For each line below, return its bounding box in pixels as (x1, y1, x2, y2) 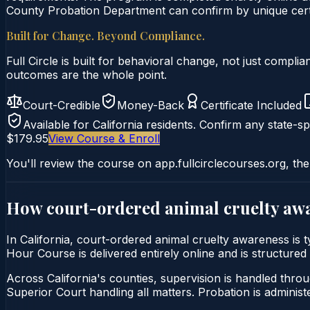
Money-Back (117, 98, 184, 112)
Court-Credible (23, 98, 100, 112)
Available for (23, 117, 93, 131)
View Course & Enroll (48, 131, 160, 145)
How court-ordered (6, 196, 165, 219)
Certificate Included (201, 98, 302, 112)
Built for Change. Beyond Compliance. (6, 28, 205, 43)
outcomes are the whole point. (6, 67, 167, 82)
